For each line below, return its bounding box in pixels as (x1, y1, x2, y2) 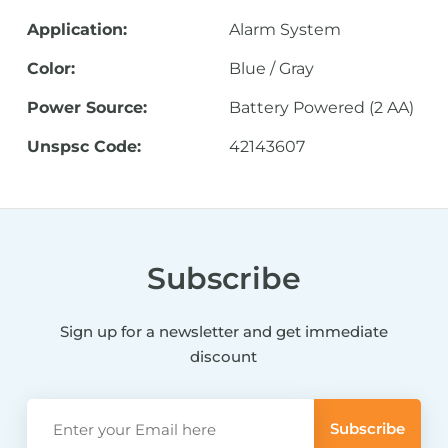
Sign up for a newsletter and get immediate (59, 322, 388, 341)
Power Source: (26, 98, 147, 117)
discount (190, 347, 258, 366)
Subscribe (146, 260, 301, 297)
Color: (26, 59, 75, 78)
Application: (26, 20, 127, 39)
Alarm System (228, 20, 341, 39)
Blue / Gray (228, 59, 314, 78)
